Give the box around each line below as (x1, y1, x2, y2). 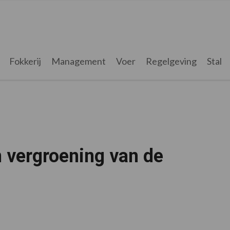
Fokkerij (9, 55, 41, 67)
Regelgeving (145, 55, 197, 67)
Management (51, 55, 106, 67)
